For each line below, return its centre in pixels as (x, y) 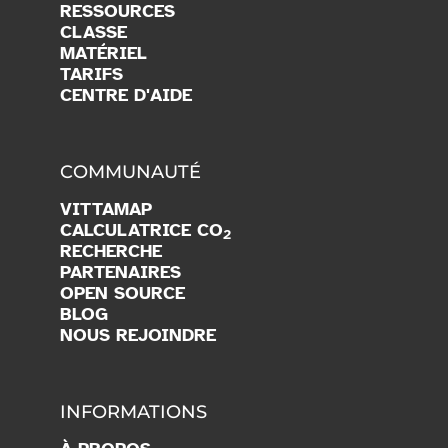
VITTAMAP (106, 208)
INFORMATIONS (133, 411)
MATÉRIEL (103, 52)
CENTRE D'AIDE (126, 94)
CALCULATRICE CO (141, 229)
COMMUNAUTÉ (130, 171)
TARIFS (91, 73)
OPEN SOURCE (122, 292)
